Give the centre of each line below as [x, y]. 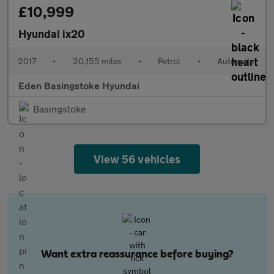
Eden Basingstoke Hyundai [79, 85]
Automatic [236, 61]
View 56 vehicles [137, 159]
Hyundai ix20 [52, 34]
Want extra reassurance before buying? [137, 254]
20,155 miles [97, 61]
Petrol [169, 61]
